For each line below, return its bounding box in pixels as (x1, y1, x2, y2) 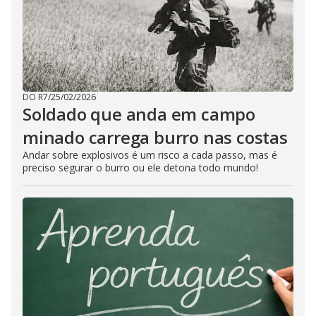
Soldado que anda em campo (23, 102, 255, 126)
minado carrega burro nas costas (23, 126, 288, 149)
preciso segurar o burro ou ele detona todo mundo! (23, 161, 258, 174)
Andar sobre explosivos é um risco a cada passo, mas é (23, 148, 277, 162)
